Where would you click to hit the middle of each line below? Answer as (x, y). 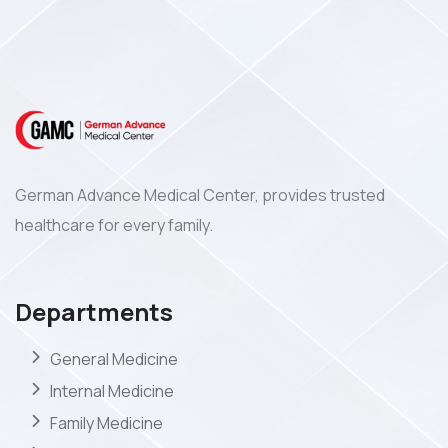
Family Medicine (106, 423)
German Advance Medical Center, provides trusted (200, 195)
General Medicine (114, 359)
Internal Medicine (112, 391)
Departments (94, 312)
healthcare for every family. (114, 225)
